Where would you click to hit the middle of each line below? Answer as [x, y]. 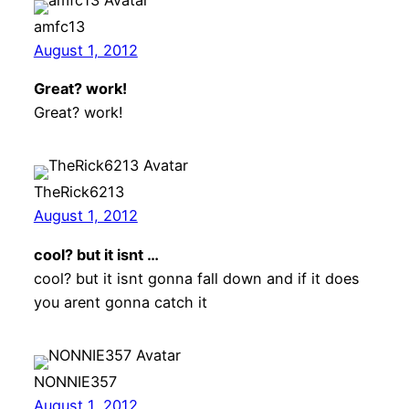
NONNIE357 [75, 381]
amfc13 [59, 26]
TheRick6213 [79, 192]
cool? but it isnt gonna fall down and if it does [196, 278]
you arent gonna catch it [120, 302]
